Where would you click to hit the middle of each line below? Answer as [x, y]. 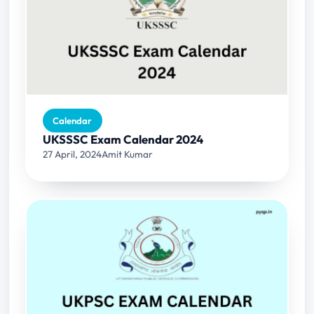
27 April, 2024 [73, 154]
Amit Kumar [128, 154]
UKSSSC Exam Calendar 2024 [123, 139]
